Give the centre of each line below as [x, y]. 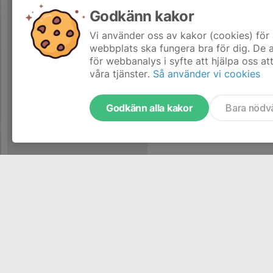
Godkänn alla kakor [150, 108]
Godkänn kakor [142, 16]
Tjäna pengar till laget [75, 264]
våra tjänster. [120, 74]
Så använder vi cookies [207, 74]
